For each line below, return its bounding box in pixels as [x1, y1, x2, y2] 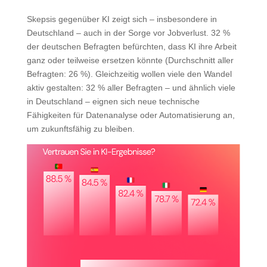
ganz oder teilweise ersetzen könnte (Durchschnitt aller [26, 55, 234, 66]
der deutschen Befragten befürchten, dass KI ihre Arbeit [26, 42, 237, 52]
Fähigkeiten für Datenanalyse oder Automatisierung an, [26, 110, 235, 120]
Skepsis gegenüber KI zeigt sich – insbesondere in [26, 14, 217, 24]
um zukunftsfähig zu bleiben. [26, 124, 135, 134]
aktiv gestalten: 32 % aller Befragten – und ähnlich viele [26, 83, 235, 93]
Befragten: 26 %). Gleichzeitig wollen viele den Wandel [26, 69, 232, 79]
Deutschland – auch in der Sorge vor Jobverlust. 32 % [26, 28, 230, 38]
